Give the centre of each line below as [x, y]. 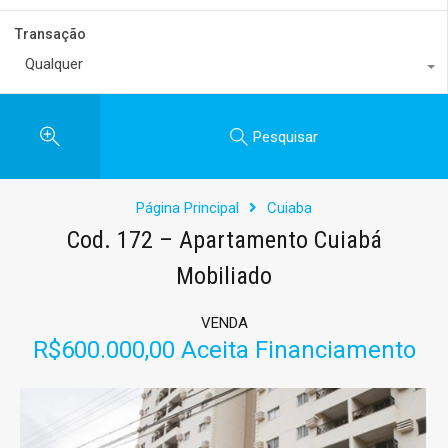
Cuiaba [289, 208]
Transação [50, 34]
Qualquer [54, 64]
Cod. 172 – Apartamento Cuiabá [224, 240]
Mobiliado [224, 276]
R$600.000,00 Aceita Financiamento [224, 350]
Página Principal [187, 208]
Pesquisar [285, 136]
